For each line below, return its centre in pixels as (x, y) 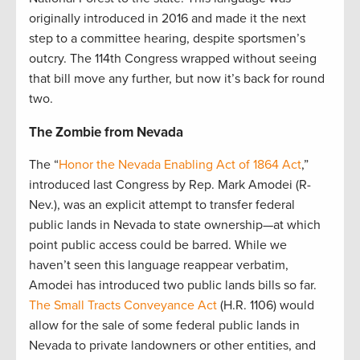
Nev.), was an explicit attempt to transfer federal (162, 205)
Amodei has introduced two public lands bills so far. (173, 286)
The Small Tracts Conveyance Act (123, 306)
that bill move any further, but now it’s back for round (177, 79)
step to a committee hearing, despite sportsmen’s (167, 39)
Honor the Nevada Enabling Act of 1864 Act (180, 165)
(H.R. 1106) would (266, 306)
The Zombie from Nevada (106, 133)
